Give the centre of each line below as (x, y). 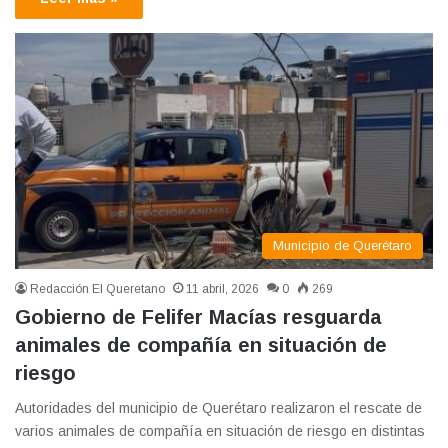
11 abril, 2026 (222, 289)
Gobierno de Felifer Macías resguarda (198, 317)
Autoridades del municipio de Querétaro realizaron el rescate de (218, 408)
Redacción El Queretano (97, 289)
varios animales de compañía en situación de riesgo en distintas (220, 431)
